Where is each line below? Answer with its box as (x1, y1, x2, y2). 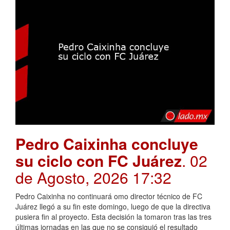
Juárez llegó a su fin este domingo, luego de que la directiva (15, 201, 213, 212)
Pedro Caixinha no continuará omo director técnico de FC (15, 190, 202, 201)
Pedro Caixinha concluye (15, 132, 198, 155)
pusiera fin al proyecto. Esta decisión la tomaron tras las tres (15, 211, 212, 222)
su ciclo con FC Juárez (15, 149, 182, 171)
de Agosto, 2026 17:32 (15, 166, 171, 188)
